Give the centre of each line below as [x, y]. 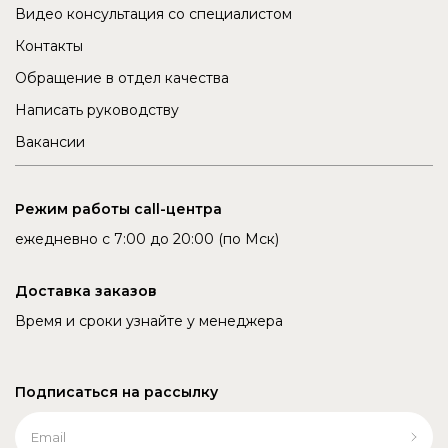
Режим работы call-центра [118, 208]
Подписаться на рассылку [116, 391]
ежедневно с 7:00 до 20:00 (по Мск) [147, 238]
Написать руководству [97, 109]
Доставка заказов [86, 290]
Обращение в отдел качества [122, 77]
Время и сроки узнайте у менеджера [149, 320]
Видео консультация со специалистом [153, 13]
